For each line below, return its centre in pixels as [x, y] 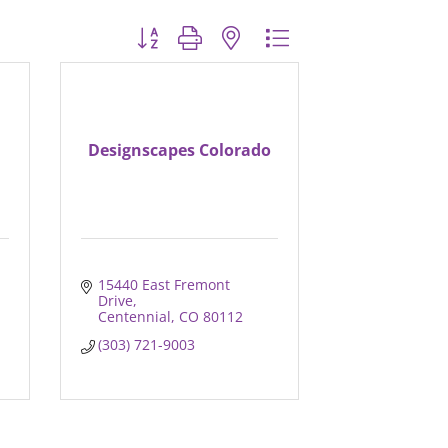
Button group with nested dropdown [248, 38]
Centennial [135, 317]
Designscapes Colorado [179, 150]
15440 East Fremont [164, 285]
